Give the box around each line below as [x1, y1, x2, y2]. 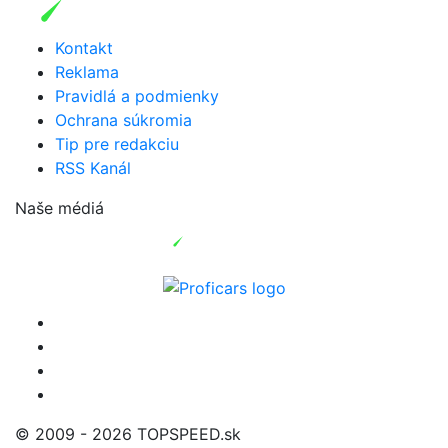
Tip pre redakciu [55, 133, 179, 154]
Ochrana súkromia [55, 109, 192, 130]
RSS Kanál [55, 157, 131, 178]
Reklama [55, 61, 119, 82]
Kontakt [55, 37, 113, 58]
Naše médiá [15, 197, 104, 218]
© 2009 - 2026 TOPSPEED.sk [15, 423, 241, 444]
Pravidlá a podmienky [55, 85, 219, 106]
